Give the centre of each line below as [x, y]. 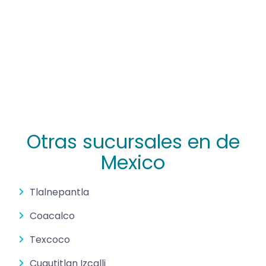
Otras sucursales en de [133, 141]
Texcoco [50, 239]
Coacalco [52, 216]
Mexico [133, 162]
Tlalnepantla [59, 192]
